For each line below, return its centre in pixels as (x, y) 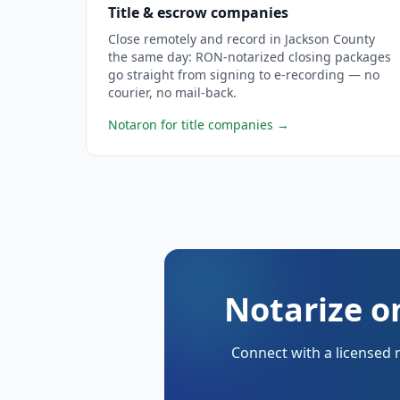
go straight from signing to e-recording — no (244, 75)
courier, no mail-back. (172, 92)
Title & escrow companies (198, 12)
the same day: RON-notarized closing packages (250, 57)
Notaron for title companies (191, 125)
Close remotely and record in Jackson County (242, 39)
